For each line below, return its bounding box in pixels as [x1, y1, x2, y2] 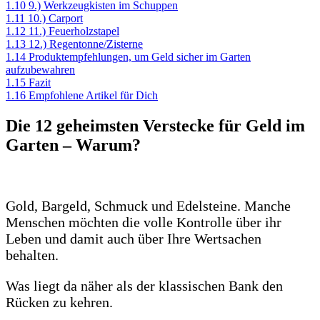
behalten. [6, 246, 59, 263]
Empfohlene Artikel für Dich [29, 89, 158, 102]
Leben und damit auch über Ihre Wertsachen [6, 230, 261, 246]
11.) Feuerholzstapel [29, 25, 119, 38]
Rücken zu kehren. [6, 294, 113, 310]
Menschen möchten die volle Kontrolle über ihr [6, 214, 281, 230]
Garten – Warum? [6, 136, 141, 155]
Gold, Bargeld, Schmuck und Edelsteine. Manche [6, 197, 291, 214]
